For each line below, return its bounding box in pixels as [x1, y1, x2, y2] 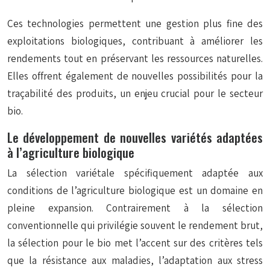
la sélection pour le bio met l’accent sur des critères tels [7, 236, 263, 250]
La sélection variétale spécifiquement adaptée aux [7, 166, 263, 180]
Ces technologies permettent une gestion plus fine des [7, 17, 263, 30]
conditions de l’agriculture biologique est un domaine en [7, 184, 263, 197]
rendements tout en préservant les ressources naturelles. [7, 52, 263, 65]
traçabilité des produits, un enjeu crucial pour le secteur [7, 87, 263, 100]
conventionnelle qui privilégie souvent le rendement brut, [7, 219, 263, 232]
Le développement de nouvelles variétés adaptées [7, 128, 263, 146]
